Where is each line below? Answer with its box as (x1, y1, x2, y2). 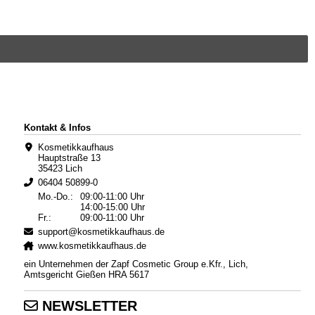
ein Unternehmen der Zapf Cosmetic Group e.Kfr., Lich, (23, 258, 248, 269)
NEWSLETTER (37, 297, 137, 314)
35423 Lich (37, 163, 82, 174)
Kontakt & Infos (23, 122, 91, 134)
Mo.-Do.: (37, 191, 73, 202)
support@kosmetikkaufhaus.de (37, 226, 165, 238)
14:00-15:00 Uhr (79, 202, 145, 213)
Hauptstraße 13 (37, 153, 101, 164)
